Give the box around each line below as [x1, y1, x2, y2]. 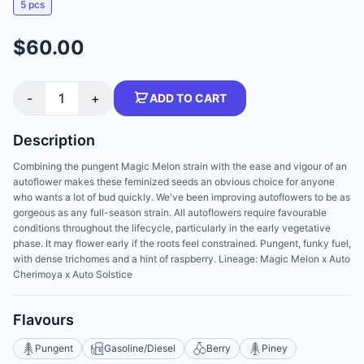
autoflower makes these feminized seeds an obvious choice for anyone [13, 175, 335, 188]
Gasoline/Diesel [104, 342, 175, 354]
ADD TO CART [149, 91, 227, 105]
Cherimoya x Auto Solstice [13, 268, 132, 280]
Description [13, 132, 95, 149]
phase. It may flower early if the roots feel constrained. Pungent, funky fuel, [13, 237, 351, 249]
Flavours [13, 311, 74, 328]
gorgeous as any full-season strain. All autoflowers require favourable [13, 206, 327, 219]
